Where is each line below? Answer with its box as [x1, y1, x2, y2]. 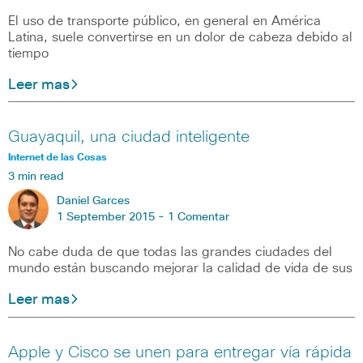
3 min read [8, 171, 64, 183]
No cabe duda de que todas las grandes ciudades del [8, 246, 332, 259]
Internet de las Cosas [8, 153, 107, 164]
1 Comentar [168, 211, 229, 224]
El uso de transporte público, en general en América [8, 14, 321, 28]
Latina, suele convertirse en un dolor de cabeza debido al [8, 30, 352, 44]
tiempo [8, 46, 49, 60]
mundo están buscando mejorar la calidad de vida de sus [8, 262, 352, 275]
